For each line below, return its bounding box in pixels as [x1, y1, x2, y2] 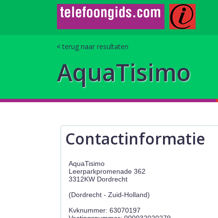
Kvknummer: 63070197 [69, 206, 141, 214]
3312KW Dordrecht [69, 175, 128, 183]
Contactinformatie [65, 128, 205, 149]
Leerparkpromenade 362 [69, 167, 146, 175]
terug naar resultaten [62, 42, 128, 51]
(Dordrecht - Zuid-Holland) [69, 190, 150, 199]
